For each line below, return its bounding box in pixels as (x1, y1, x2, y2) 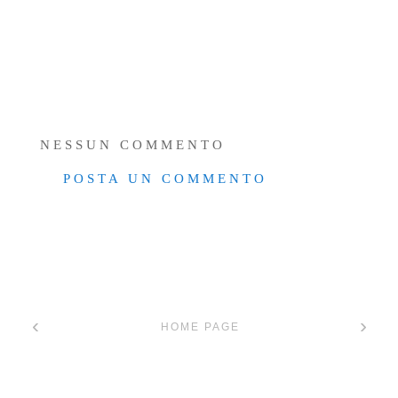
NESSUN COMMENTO (40, 137, 226, 152)
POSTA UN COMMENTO (62, 171, 267, 187)
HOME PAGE (161, 320, 240, 333)
